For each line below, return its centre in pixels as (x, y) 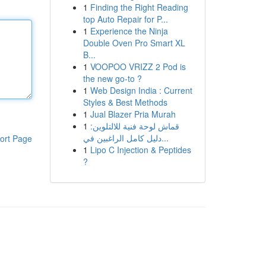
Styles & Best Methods (125, 102)
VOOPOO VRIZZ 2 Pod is (138, 66)
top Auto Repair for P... (125, 19)
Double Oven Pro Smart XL (134, 43)
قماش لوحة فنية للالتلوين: (134, 126)
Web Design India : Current (141, 90)
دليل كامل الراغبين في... (165, 138)
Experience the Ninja (129, 31)
